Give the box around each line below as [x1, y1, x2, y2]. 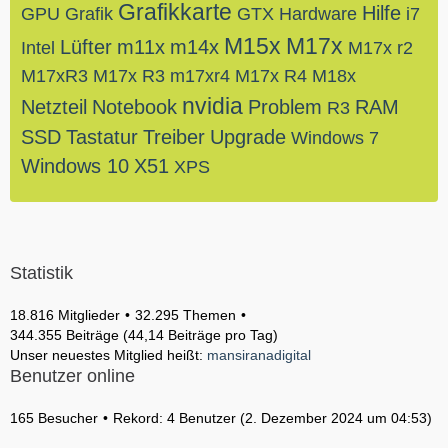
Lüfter [60, 36, 112, 58]
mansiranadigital [207, 347, 311, 363]
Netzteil [21, 96, 87, 118]
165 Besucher [10, 410, 98, 426]
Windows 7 [291, 128, 379, 148]
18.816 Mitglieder [10, 307, 120, 323]
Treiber [143, 126, 205, 148]
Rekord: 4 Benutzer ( [113, 410, 245, 426]
